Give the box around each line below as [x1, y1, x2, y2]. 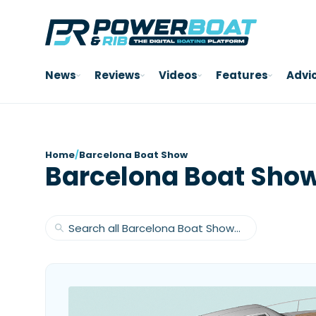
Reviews [95, 68, 140, 83]
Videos [159, 68, 197, 83]
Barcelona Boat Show [79, 148, 188, 162]
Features [216, 68, 268, 83]
